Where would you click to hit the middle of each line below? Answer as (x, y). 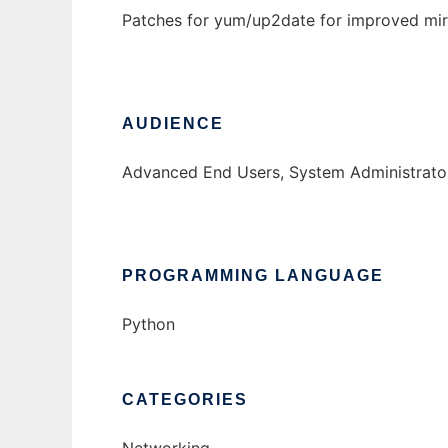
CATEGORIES (185, 400)
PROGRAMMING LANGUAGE (253, 276)
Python (148, 324)
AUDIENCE (173, 124)
